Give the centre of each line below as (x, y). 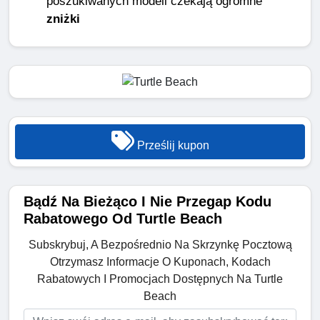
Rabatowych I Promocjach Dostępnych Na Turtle (160, 279)
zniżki (63, 19)
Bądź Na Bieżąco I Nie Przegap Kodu (147, 201)
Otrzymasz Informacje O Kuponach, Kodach (160, 261)
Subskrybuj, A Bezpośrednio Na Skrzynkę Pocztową (160, 244)
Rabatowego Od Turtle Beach (123, 218)
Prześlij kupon (171, 145)
